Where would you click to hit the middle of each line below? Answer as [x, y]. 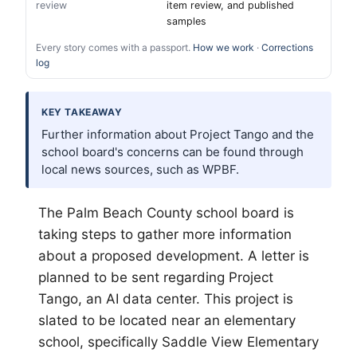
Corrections [287, 47]
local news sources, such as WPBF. [140, 169]
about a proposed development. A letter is [174, 256]
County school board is [218, 213]
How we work [224, 47]
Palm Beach [105, 213]
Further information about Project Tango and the [178, 134]
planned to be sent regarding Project [156, 277]
